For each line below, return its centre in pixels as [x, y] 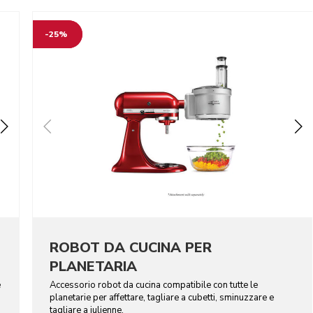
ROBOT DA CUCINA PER [131, 247]
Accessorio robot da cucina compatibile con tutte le [154, 285]
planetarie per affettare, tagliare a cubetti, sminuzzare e [162, 297]
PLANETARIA [94, 266]
